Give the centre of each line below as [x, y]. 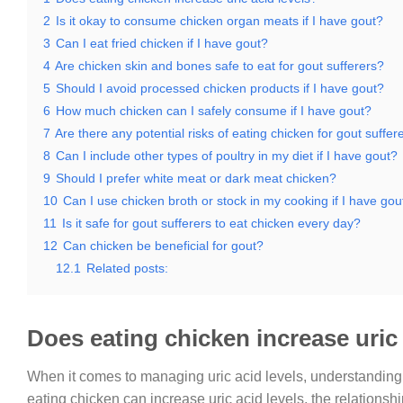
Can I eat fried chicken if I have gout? [162, 43]
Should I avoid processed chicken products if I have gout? [220, 88]
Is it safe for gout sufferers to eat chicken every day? [211, 223]
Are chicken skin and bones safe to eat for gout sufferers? [219, 66]
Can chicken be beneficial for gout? [163, 246]
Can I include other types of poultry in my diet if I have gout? [227, 156]
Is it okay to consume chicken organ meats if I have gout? [219, 21]
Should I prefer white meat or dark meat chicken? [196, 178]
